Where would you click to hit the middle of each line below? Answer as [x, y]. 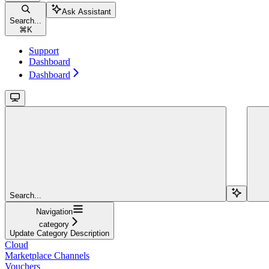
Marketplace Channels [47, 256]
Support [44, 51]
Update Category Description [59, 234]
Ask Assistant [86, 12]
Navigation [54, 212]
